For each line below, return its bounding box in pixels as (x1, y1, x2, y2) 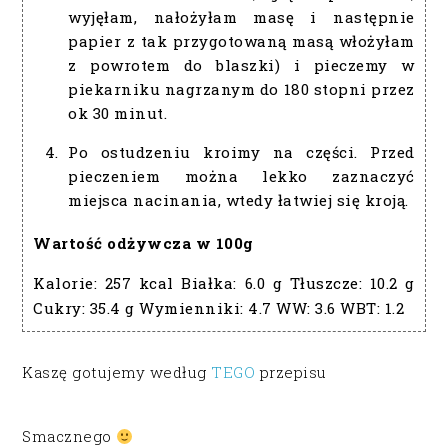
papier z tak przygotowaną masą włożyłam (68, 31, 415, 52)
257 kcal (104, 273, 174, 294)
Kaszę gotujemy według (22, 362, 212, 383)
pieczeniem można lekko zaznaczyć (68, 166, 415, 187)
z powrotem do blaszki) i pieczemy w (68, 55, 415, 76)
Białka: (173, 273, 245, 294)
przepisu (255, 362, 327, 383)
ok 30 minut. (68, 103, 168, 124)
